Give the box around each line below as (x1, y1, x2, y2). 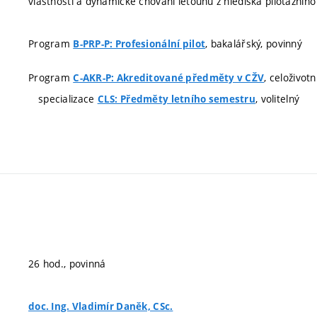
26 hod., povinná (28, 257, 106, 270)
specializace (38, 91, 98, 105)
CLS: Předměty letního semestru (97, 92, 256, 105)
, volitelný (255, 91, 300, 105)
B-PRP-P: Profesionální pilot (73, 38, 206, 50)
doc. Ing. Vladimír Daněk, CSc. (28, 300, 173, 313)
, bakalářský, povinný (205, 37, 302, 50)
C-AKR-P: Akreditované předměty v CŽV (73, 71, 265, 84)
